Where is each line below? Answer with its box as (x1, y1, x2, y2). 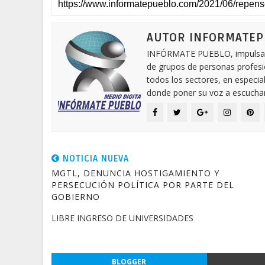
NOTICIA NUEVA (60, 153, 129, 164)
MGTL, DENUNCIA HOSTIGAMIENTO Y (51, 167, 219, 179)
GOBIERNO (51, 191, 100, 202)
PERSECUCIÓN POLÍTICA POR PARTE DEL (51, 179, 234, 190)
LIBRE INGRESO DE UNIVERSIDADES (51, 212, 193, 224)
